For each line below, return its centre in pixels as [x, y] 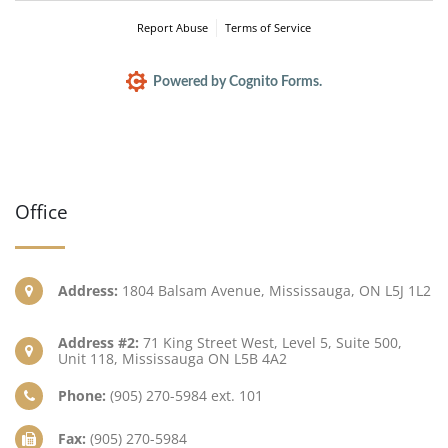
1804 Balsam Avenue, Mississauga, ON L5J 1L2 [274, 291]
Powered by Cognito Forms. [235, 82]
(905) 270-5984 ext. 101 [184, 396]
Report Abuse [173, 28]
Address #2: [98, 343]
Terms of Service [267, 28]
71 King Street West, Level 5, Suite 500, [270, 343]
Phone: [82, 396]
